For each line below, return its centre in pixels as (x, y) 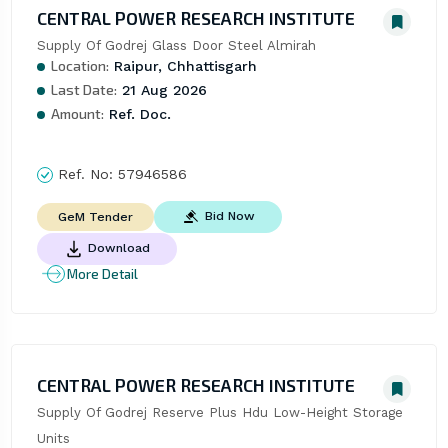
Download (118, 248)
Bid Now (229, 216)
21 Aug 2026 (161, 89)
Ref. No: (85, 173)
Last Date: (83, 89)
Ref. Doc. (137, 113)
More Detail (102, 273)
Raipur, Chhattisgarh (182, 65)
